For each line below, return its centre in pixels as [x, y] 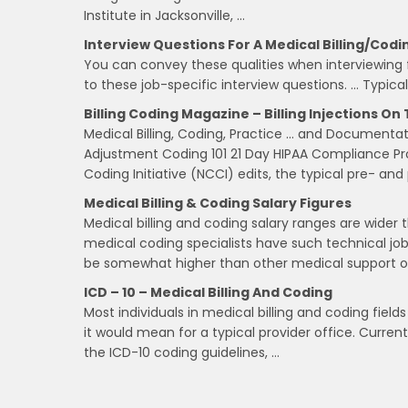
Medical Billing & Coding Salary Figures [218, 203]
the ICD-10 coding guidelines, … [182, 352]
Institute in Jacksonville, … [164, 15]
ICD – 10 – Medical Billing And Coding [208, 292]
